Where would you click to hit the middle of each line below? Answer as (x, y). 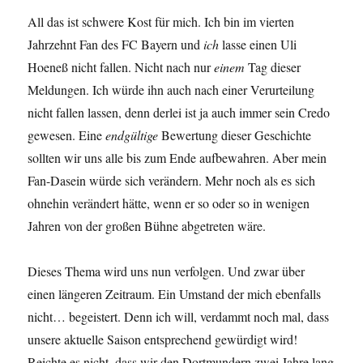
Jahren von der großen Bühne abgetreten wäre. (147, 226)
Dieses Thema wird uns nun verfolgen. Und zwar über (167, 271)
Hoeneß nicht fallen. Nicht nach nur (121, 67)
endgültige (132, 135)
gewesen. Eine (67, 135)
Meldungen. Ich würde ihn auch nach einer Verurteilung (171, 90)
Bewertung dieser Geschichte (235, 135)
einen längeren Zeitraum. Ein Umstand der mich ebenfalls (175, 294)
